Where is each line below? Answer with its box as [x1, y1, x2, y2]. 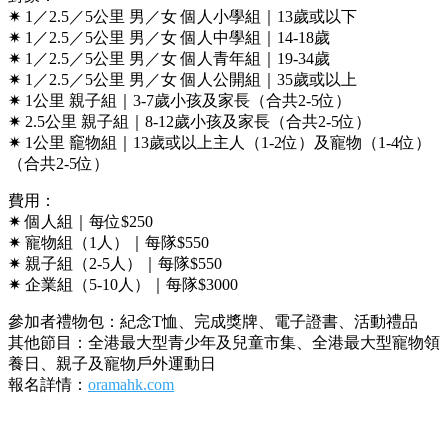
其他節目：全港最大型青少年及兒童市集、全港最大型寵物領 [8, 334, 440, 351]
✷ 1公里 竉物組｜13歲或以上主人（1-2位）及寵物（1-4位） [8, 134, 431, 151]
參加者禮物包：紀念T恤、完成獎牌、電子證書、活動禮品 [8, 313, 418, 330]
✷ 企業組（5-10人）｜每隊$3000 [8, 276, 238, 293]
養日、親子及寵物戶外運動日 [8, 355, 216, 372]
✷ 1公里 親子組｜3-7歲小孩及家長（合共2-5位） [8, 92, 351, 109]
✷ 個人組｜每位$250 [8, 213, 153, 230]
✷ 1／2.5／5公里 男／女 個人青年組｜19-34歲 [8, 50, 330, 67]
